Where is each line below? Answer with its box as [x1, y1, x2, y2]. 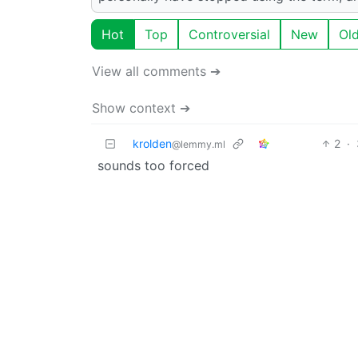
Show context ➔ [92, 99, 190, 116]
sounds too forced [97, 157, 209, 173]
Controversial [189, 26, 270, 42]
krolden [133, 136, 172, 150]
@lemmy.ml [172, 137, 225, 150]
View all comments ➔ [92, 62, 221, 79]
